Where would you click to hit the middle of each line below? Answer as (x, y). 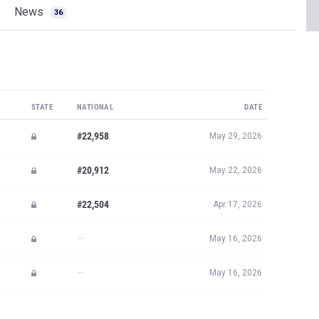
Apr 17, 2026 (237, 204)
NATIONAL (95, 107)
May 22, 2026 (236, 170)
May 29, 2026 (236, 136)
